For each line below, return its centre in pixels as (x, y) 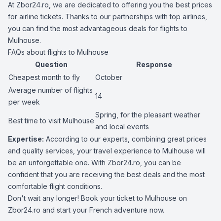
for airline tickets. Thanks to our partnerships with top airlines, (108, 17)
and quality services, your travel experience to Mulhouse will (107, 151)
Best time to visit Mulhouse (51, 121)
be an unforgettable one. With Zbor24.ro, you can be (94, 163)
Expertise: (26, 139)
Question (51, 64)
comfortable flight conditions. (55, 186)
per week (24, 102)
